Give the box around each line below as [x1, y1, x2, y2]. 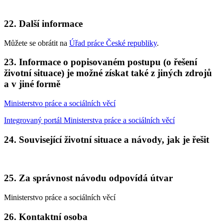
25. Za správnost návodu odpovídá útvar [4, 173, 173, 184]
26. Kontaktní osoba [4, 211, 88, 222]
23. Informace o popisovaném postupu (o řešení [4, 57, 197, 68]
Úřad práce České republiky [69, 38, 157, 47]
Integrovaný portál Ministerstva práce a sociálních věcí [4, 115, 175, 124]
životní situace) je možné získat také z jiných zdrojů [4, 68, 212, 79]
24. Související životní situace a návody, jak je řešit [4, 134, 209, 145]
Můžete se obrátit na [4, 38, 69, 47]
